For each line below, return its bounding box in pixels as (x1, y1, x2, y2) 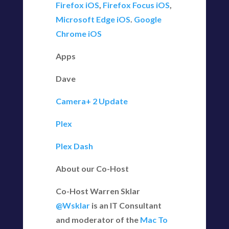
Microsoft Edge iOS (55, 14, 130, 24)
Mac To (140, 215, 168, 224)
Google (133, 14, 162, 24)
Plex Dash (55, 141, 93, 151)
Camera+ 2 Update (55, 96, 128, 106)
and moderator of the (55, 215, 140, 224)
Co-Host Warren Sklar (55, 186, 140, 196)
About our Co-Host (55, 164, 129, 173)
